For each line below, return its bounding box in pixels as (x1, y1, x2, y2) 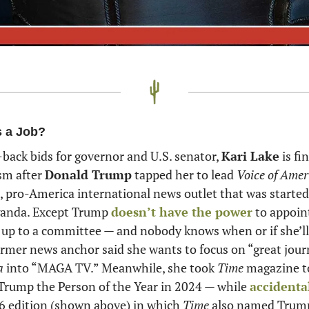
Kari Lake (221, 147, 279, 164)
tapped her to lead (132, 166, 237, 183)
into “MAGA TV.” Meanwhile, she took (3, 259, 217, 276)
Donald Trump (45, 166, 132, 183)
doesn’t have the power (111, 203, 252, 220)
